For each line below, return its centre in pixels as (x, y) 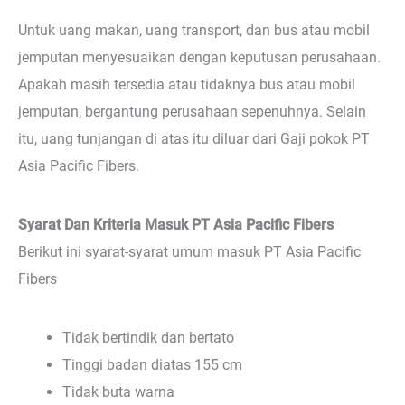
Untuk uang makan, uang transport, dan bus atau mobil (194, 30)
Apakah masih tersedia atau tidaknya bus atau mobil (187, 84)
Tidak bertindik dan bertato (149, 338)
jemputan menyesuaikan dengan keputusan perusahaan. (199, 57)
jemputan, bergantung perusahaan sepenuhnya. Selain (192, 111)
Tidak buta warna (119, 392)
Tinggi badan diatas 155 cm (153, 365)
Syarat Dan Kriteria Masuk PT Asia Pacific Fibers (176, 224)
